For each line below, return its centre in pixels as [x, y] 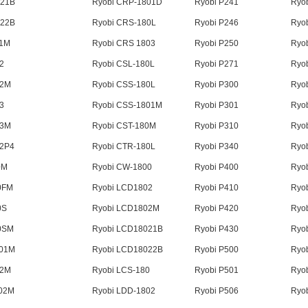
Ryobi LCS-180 [121, 271]
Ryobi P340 [216, 147]
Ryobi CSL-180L [123, 64]
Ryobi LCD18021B [127, 229]
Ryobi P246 [216, 23]
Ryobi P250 [216, 44]
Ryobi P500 [216, 250]
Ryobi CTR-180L [123, 147]
